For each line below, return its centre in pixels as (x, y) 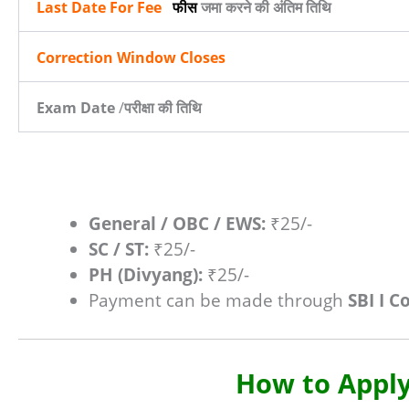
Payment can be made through (218, 300)
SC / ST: (119, 249)
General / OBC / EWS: (177, 223)
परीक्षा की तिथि (163, 108)
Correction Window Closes (131, 58)
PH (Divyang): (146, 274)
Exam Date (76, 108)
